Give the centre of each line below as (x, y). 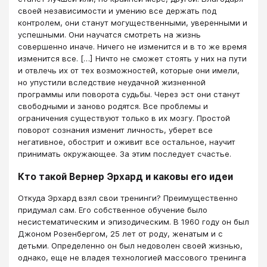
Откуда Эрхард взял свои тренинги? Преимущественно (128, 198)
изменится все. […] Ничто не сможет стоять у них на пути (132, 58)
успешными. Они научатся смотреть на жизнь (109, 34)
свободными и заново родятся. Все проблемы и (113, 106)
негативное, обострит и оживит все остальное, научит (127, 142)
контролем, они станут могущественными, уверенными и (133, 22)
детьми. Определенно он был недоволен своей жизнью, (130, 246)
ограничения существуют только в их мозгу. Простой (124, 118)
